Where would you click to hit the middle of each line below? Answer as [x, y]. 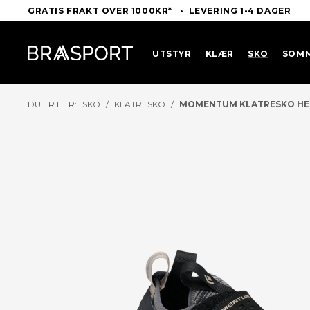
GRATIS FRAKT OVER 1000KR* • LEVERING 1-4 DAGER [159, 11]
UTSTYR [172, 53]
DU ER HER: [52, 104]
